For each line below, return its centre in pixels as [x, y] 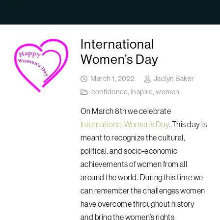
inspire [142, 92]
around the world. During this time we [142, 177]
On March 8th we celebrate [126, 111]
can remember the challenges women [143, 190]
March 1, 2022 [113, 79]
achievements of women [122, 164]
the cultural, [166, 137]
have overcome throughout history [138, 204]
